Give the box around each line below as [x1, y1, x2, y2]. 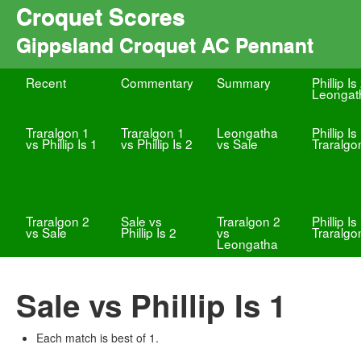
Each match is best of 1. [36, 330, 159, 346]
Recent [26, 73, 66, 91]
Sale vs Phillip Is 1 [16, 283, 286, 327]
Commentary [121, 73, 194, 91]
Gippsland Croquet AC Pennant [16, 30, 313, 59]
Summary [216, 73, 271, 91]
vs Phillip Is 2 [121, 135, 193, 152]
